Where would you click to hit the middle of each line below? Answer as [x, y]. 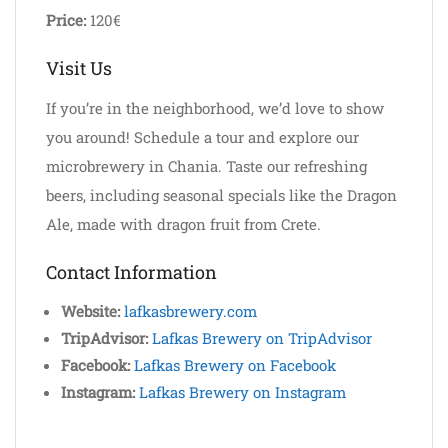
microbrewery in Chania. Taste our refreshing [206, 166]
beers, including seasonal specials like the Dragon [221, 195]
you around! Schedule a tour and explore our [202, 137]
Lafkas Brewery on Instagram [242, 392]
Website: [90, 311]
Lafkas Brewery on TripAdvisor [262, 338]
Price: [66, 20]
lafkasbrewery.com [190, 311]
